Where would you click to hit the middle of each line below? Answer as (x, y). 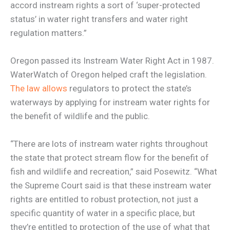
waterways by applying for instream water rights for (110, 102)
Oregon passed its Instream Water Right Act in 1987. (112, 60)
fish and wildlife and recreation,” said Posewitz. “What (114, 171)
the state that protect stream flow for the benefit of (110, 157)
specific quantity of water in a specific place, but (103, 213)
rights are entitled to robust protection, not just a (104, 199)
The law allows (39, 88)
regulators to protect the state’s (129, 88)
